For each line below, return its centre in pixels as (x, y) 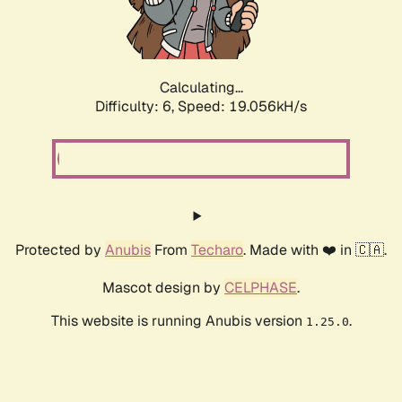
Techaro (217, 250)
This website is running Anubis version (178, 321)
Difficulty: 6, (136, 107)
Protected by (60, 250)
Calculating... (201, 88)
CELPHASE (261, 288)
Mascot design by (163, 288)
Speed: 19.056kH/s (242, 107)
